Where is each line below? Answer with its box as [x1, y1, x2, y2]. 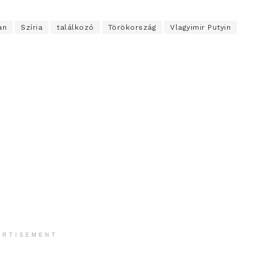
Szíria [21, 23, 42, 32]
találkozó [56, 23, 94, 32]
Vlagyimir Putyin [170, 23, 231, 32]
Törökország [107, 23, 156, 32]
